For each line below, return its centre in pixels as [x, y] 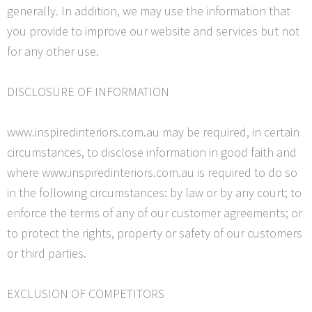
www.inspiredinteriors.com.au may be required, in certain [153, 132]
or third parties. [47, 253]
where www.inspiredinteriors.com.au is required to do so [152, 172]
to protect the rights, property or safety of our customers [155, 233]
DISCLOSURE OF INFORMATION [88, 91]
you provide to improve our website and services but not [153, 31]
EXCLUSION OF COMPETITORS [86, 293]
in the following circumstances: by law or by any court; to [154, 192]
